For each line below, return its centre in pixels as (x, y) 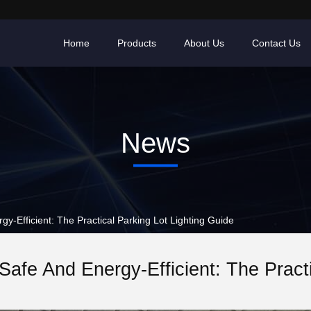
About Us (204, 43)
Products (137, 43)
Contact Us (276, 43)
